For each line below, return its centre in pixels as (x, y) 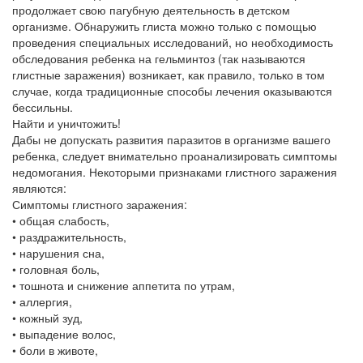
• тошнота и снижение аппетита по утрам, (124, 285)
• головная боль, (56, 269)
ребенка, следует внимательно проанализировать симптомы (175, 156)
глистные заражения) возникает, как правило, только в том (169, 75)
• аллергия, (42, 301)
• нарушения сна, (58, 253)
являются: (39, 188)
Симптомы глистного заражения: (100, 204)
